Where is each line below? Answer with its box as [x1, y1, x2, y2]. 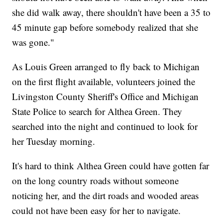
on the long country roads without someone [12, 174, 179, 187]
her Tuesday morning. [12, 135, 96, 148]
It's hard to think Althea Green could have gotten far [12, 159, 210, 172]
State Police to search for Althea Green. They [12, 105, 183, 118]
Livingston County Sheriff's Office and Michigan [12, 90, 199, 103]
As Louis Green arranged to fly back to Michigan [12, 60, 200, 73]
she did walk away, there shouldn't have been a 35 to [12, 6, 211, 19]
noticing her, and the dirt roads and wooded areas [12, 189, 199, 202]
